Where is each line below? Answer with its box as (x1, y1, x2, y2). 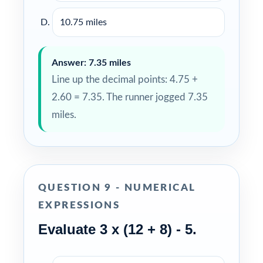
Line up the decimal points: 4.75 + (52, 74, 198, 85)
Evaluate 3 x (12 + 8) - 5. (38, 221, 197, 237)
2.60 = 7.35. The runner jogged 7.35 (52, 92, 208, 102)
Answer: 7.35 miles (52, 58, 131, 68)
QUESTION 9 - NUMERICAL (38, 182, 195, 193)
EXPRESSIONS (38, 200, 120, 210)
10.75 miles (60, 17, 107, 27)
